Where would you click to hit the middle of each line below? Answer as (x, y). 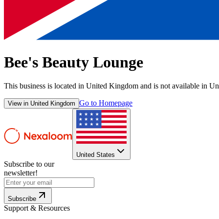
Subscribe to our (29, 164)
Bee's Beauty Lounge (74, 62)
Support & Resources (37, 208)
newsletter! (21, 173)
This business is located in (45, 86)
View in (19, 104)
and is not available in (173, 86)
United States (96, 154)
